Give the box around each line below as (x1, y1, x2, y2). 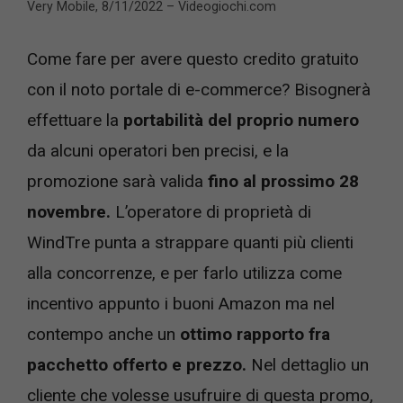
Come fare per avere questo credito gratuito (27, 48, 359, 69)
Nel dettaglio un (246, 354, 369, 375)
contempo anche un (27, 323, 180, 345)
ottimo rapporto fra (180, 323, 330, 345)
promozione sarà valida (27, 170, 208, 192)
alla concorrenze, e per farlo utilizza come (27, 262, 342, 283)
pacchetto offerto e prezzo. (27, 354, 246, 375)
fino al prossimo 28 (208, 170, 359, 192)
